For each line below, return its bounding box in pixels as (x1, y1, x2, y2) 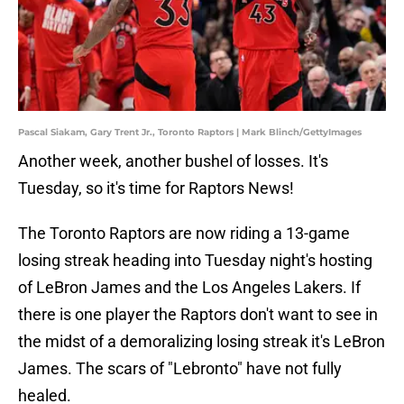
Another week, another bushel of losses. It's (18, 151, 328, 171)
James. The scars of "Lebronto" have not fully (18, 359, 342, 379)
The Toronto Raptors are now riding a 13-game (18, 224, 350, 243)
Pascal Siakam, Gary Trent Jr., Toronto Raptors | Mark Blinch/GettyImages (18, 126, 362, 139)
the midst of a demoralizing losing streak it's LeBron (18, 332, 385, 352)
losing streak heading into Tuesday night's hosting (18, 251, 372, 271)
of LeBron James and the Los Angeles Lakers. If (18, 278, 361, 298)
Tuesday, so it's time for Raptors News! (18, 179, 294, 198)
